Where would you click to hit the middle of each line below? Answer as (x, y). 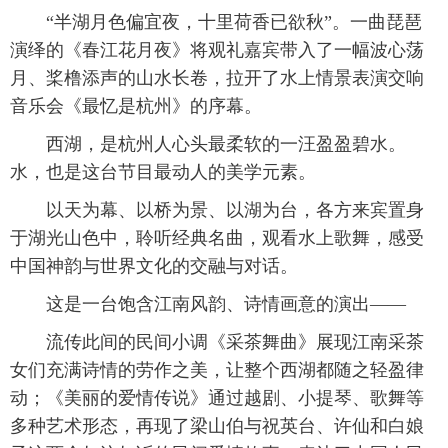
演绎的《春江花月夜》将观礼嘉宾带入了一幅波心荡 (217, 50)
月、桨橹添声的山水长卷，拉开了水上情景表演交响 (217, 78)
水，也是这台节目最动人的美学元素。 (163, 172)
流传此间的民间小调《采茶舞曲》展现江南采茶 (217, 342)
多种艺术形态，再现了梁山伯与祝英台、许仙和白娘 (217, 426)
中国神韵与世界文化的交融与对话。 (154, 266)
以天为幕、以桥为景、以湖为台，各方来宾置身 (217, 210)
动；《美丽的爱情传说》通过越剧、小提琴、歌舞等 (217, 398)
